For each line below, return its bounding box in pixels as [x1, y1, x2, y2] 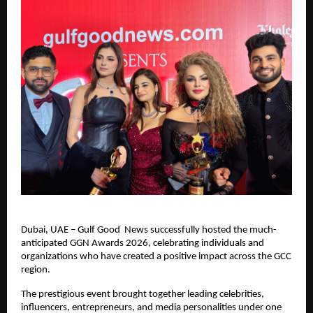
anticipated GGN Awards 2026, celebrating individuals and [21, 238, 264, 249]
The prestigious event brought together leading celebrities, [21, 289, 264, 300]
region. [21, 264, 50, 275]
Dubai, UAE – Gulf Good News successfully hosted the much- [21, 224, 277, 235]
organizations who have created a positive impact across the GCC [21, 251, 291, 262]
